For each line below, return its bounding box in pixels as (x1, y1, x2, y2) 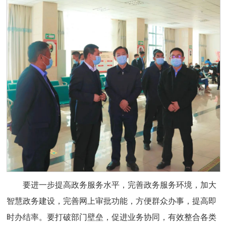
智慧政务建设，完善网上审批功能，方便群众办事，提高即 (7, 197, 217, 206)
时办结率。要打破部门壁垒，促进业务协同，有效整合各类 (7, 213, 217, 222)
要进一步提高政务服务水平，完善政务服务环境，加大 (23, 181, 217, 190)
